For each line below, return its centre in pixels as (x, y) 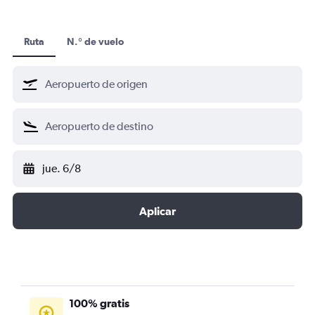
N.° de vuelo (95, 41)
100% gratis (99, 303)
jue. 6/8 (62, 168)
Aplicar (157, 211)
